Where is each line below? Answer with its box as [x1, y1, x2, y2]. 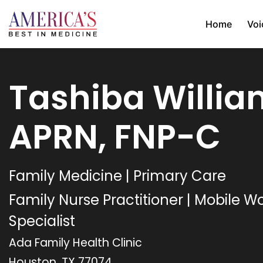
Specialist [9, 211, 75, 231]
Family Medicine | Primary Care [9, 166, 226, 186]
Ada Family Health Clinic [9, 235, 142, 251]
